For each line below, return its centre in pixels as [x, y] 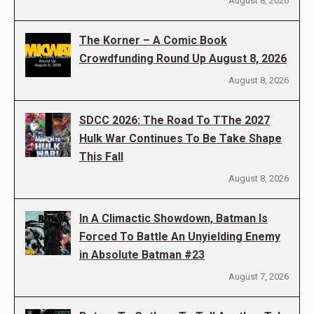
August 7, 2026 [259, 277]
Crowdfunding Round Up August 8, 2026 [183, 59]
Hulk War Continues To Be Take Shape [180, 139]
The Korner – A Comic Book [153, 41]
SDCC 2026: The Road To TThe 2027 [175, 121]
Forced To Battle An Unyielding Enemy [180, 237]
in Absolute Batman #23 [142, 255]
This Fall [101, 157]
